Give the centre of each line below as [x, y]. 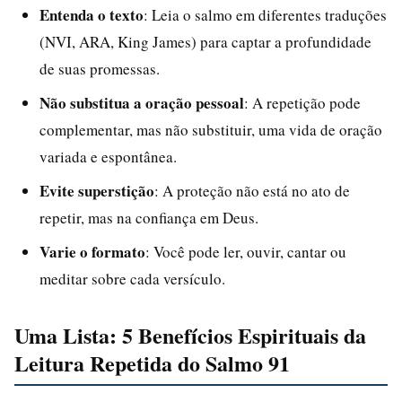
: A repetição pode [302, 102]
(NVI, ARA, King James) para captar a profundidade [205, 41]
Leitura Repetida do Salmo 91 [152, 363]
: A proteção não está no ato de [252, 190]
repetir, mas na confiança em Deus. [149, 217]
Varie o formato [92, 251]
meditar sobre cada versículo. [132, 278]
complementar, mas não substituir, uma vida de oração [211, 129]
